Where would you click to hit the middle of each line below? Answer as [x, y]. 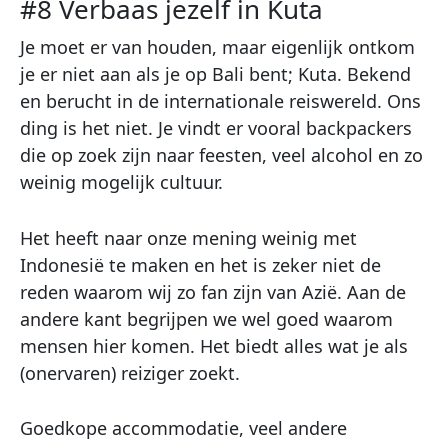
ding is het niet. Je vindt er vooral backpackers [216, 127]
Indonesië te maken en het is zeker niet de [200, 264]
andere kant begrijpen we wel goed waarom [206, 318]
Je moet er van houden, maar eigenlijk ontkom [217, 46]
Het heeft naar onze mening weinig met [188, 237]
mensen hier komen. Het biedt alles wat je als [214, 345]
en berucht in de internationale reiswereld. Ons [220, 100]
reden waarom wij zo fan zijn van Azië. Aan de [213, 291]
